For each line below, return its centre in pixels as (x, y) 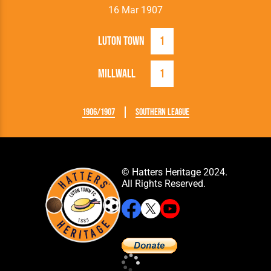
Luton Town (121, 41)
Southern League (162, 112)
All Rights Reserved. (163, 183)
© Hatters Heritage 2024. (174, 172)
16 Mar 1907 (135, 10)
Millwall (116, 73)
